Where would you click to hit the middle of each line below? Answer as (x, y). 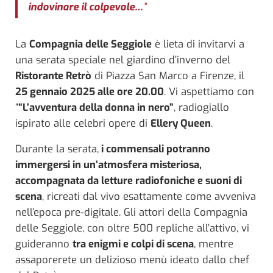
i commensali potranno (154, 148)
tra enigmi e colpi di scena (133, 243)
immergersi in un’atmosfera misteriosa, (108, 164)
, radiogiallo (201, 107)
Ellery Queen (181, 123)
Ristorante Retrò (53, 75)
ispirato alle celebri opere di (83, 123)
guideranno (44, 243)
